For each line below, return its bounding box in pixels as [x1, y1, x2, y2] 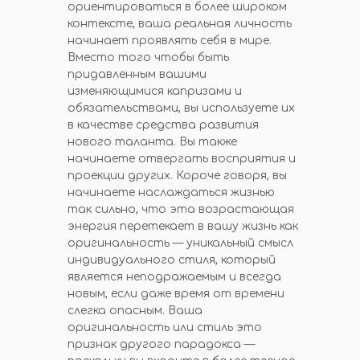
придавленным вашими [67, 68, 207, 80]
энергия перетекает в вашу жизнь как [67, 220, 298, 232]
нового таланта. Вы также [67, 136, 237, 148]
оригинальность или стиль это [67, 321, 262, 333]
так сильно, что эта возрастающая [67, 203, 294, 215]
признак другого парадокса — [67, 338, 255, 350]
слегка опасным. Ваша [67, 305, 202, 317]
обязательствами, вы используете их [67, 102, 295, 114]
